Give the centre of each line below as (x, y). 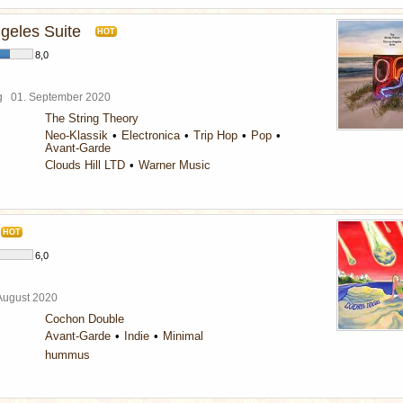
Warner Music (175, 165)
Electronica (151, 135)
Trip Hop (215, 135)
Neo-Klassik (76, 135)
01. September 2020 (63, 97)
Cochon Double (85, 319)
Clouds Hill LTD (85, 165)
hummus (67, 355)
